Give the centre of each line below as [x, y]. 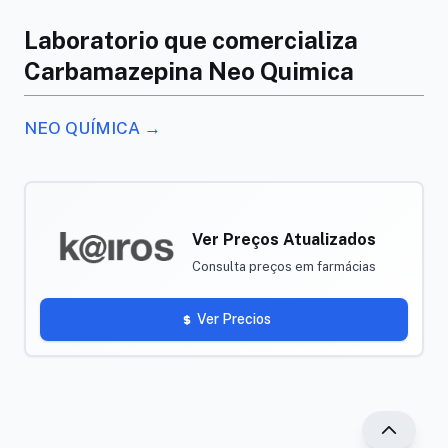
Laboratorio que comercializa [191, 40]
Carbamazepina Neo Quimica [189, 71]
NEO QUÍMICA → [92, 128]
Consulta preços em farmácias [284, 266]
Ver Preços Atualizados [284, 239]
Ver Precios [234, 319]
